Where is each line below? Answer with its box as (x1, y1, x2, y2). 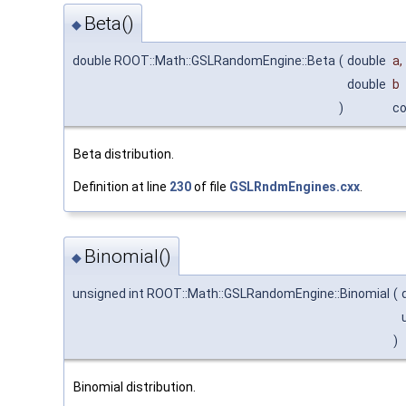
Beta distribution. (73, 146, 174, 161)
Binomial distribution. (73, 380, 196, 395)
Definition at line (73, 179, 169, 194)
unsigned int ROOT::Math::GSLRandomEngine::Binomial (72, 286, 390, 302)
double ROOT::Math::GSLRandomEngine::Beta (72, 53, 335, 68)
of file (191, 179, 229, 194)
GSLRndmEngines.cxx (229, 179, 360, 194)
